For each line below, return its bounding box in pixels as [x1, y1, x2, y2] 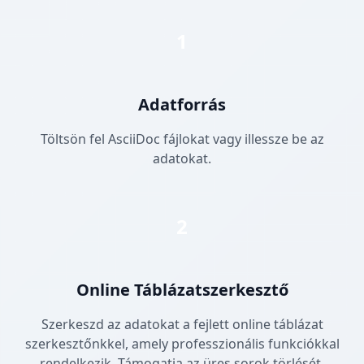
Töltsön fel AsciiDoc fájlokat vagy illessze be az [40, 130, 324, 149]
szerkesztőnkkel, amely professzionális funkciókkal [24, 335, 340, 353]
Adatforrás [138, 93, 226, 116]
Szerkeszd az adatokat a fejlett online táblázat [41, 315, 323, 334]
